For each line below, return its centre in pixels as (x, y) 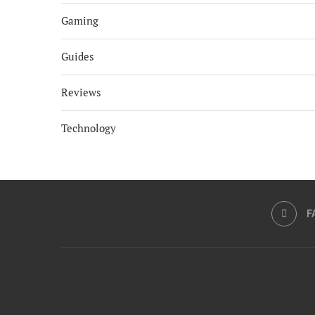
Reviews (81, 92)
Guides (78, 56)
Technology (89, 128)
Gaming (80, 20)
